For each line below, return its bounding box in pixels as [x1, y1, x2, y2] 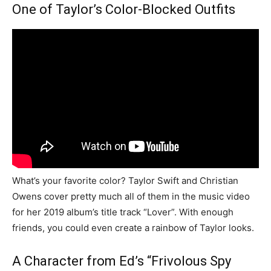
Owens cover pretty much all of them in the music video [12, 190, 250, 202]
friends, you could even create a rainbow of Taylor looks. [12, 221, 254, 233]
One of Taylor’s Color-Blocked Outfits [12, 2, 235, 17]
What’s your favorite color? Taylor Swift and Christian [12, 174, 238, 186]
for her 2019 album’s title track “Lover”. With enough [12, 206, 233, 218]
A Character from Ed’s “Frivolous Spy [12, 253, 231, 269]
